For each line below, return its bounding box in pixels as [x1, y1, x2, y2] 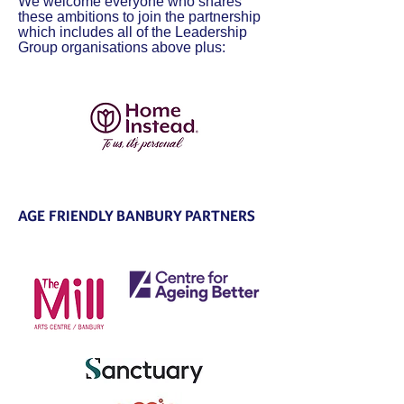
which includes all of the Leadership [18, 24, 247, 40]
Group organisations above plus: [18, 40, 229, 55]
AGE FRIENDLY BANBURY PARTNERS [18, 207, 255, 225]
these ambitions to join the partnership [18, 9, 261, 24]
